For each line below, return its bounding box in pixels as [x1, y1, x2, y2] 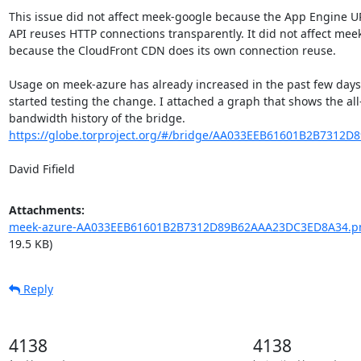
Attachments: [8, 202, 85, 218]
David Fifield [8, 161, 75, 176]
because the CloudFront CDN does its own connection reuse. [8, 43, 336, 58]
